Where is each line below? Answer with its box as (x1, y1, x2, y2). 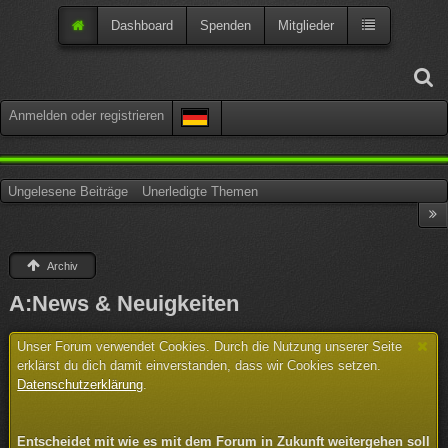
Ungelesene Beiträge (8, 184, 128, 199)
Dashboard (110, 18, 173, 33)
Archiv (47, 260, 79, 272)
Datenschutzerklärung (17, 377, 144, 392)
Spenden (199, 18, 251, 33)
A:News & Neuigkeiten (9, 291, 240, 316)
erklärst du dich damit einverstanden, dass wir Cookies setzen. (17, 358, 382, 373)
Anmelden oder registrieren (9, 108, 164, 123)
